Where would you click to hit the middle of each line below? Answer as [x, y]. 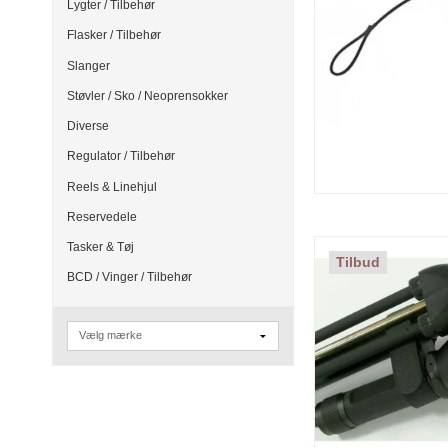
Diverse [88, 126]
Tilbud [358, 262]
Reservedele [102, 216]
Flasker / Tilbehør [114, 35]
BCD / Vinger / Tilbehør [129, 277]
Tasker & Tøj [100, 247]
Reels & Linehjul [112, 186]
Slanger [88, 65]
